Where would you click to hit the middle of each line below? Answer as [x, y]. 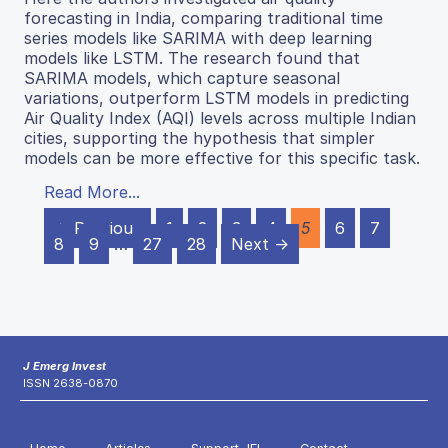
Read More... [92, 192]
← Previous [97, 228]
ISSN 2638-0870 [70, 383]
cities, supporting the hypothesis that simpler [199, 138]
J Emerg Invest [64, 366]
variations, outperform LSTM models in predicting [216, 98]
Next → [260, 244]
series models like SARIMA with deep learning [198, 38]
